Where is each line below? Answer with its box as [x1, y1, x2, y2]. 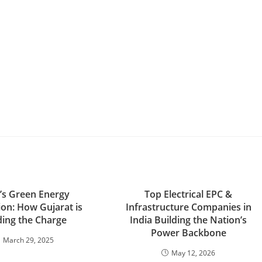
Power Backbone [150, 226, 226, 239]
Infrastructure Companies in [125, 201, 251, 213]
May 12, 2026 [171, 248, 216, 258]
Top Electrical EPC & [144, 188, 233, 201]
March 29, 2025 [3, 235, 54, 245]
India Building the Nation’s [130, 213, 247, 226]
